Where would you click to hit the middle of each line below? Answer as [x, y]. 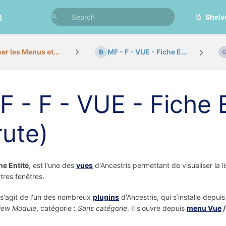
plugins [106, 197]
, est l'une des [52, 165]
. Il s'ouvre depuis [157, 208]
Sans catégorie [102, 208]
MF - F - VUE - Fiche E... [147, 52]
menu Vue [204, 208]
